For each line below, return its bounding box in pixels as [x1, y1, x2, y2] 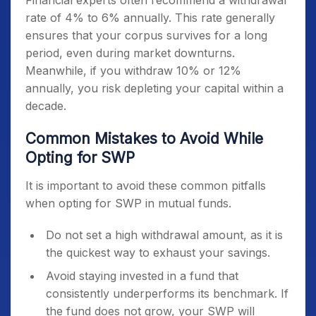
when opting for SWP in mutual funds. [25, 196, 231, 210]
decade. [25, 99, 70, 113]
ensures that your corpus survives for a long [25, 28, 267, 42]
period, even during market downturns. [25, 46, 235, 60]
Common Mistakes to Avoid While [25, 130, 263, 147]
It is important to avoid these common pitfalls [25, 178, 266, 193]
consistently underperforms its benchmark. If [46, 286, 288, 300]
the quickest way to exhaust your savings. [46, 245, 270, 260]
